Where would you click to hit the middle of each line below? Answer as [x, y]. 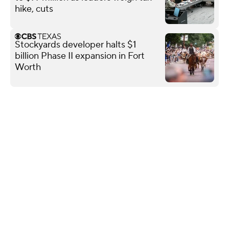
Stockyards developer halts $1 [76, 44]
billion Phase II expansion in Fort [80, 56]
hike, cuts [34, 9]
